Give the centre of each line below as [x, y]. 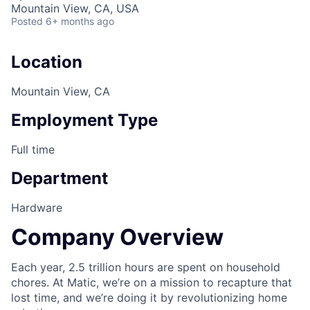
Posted [27, 21]
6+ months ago [80, 21]
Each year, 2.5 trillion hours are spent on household [146, 267]
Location [47, 62]
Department [60, 178]
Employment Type [84, 120]
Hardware [37, 207]
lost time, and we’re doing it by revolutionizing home [149, 298]
